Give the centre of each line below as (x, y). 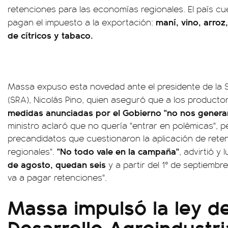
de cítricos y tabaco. (50, 35)
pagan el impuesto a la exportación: (82, 22)
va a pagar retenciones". (57, 177)
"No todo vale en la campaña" (118, 151)
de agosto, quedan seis (58, 164)
